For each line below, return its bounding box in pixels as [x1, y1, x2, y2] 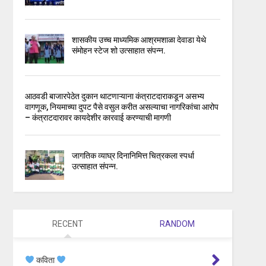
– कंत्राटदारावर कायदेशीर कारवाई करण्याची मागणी [25, 113, 172, 123]
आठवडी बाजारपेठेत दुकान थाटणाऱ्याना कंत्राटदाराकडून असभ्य [25, 91, 205, 102]
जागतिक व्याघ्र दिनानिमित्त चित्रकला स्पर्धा [71, 151, 194, 161]
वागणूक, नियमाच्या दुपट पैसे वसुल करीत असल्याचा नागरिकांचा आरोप [25, 102, 219, 112]
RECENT [52, 218, 84, 229]
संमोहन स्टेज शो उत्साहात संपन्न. [71, 46, 166, 56]
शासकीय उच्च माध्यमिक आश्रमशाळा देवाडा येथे [71, 35, 206, 45]
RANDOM [160, 218, 195, 229]
